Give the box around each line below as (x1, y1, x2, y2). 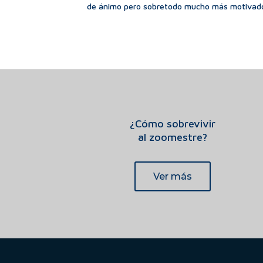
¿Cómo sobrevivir (129, 117, 215, 130)
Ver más (153, 170, 192, 182)
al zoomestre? (137, 131, 207, 144)
